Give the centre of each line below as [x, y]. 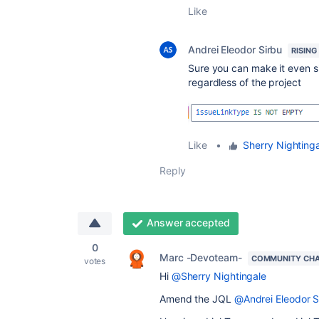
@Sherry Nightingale [219, 276]
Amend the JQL [197, 299]
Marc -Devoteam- [201, 258]
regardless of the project [245, 83]
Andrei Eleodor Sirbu [235, 50]
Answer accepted [188, 223]
